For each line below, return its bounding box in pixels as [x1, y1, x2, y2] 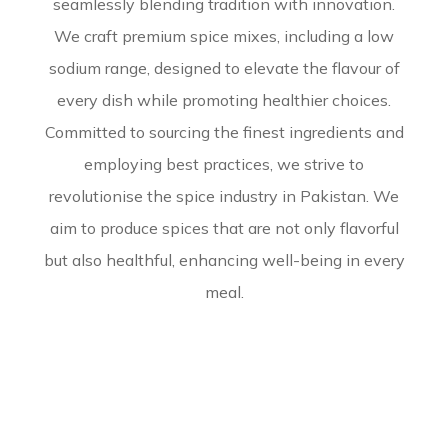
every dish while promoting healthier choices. [57, 90, 391, 110]
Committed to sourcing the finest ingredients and [44, 122, 404, 142]
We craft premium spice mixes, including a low [54, 26, 394, 46]
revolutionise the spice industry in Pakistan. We [49, 186, 399, 206]
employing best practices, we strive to [84, 154, 364, 174]
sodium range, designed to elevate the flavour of [48, 58, 400, 78]
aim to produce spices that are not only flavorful [49, 218, 399, 238]
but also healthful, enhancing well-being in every [43, 250, 405, 270]
